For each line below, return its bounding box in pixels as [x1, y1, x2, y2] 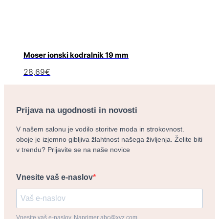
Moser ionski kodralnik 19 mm [23, 50, 129, 60]
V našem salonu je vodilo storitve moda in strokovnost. [16, 125, 184, 133]
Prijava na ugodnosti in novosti [16, 105, 137, 115]
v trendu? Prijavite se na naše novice [16, 145, 130, 153]
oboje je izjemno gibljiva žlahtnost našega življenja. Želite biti [16, 135, 202, 143]
